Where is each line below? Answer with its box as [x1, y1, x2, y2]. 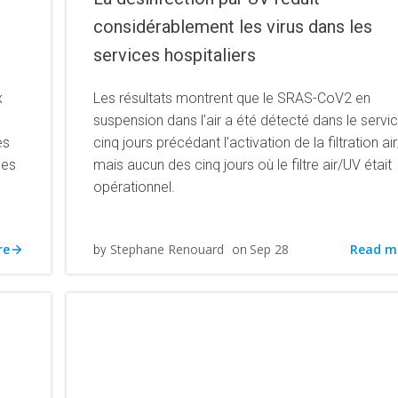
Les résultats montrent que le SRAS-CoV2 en [93, 90, 371, 107]
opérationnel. [93, 179, 176, 195]
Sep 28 [250, 241, 290, 258]
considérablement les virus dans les [93, 16, 373, 37]
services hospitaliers [93, 44, 257, 66]
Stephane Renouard [110, 241, 225, 258]
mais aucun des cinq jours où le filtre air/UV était [93, 156, 393, 173]
